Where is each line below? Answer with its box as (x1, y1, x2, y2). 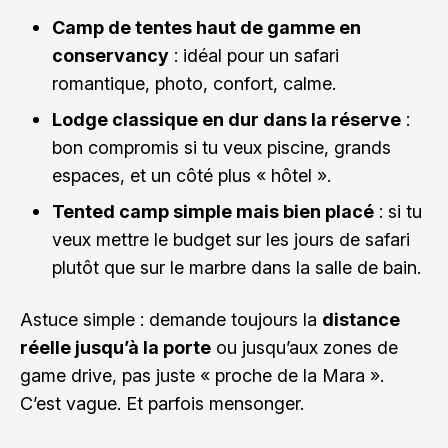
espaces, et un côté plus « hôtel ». (52, 164, 331, 186)
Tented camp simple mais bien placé (52, 200, 374, 222)
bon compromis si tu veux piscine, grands (52, 136, 391, 158)
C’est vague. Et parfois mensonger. (20, 392, 304, 414)
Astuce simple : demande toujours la (20, 308, 322, 330)
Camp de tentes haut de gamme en (52, 16, 361, 38)
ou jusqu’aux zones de (211, 336, 398, 358)
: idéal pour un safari (169, 44, 339, 66)
